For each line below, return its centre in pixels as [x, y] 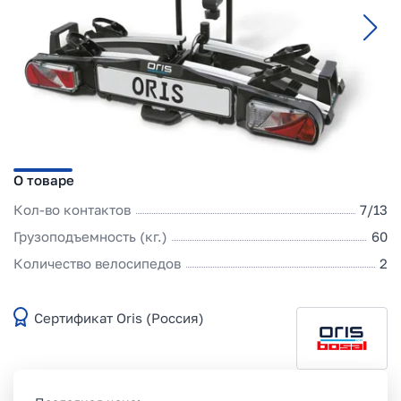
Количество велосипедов [97, 263]
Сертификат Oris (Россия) [119, 318]
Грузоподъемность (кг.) [90, 236]
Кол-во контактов [72, 209]
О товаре [44, 179]
